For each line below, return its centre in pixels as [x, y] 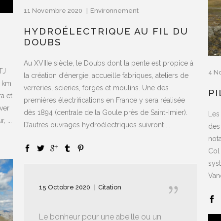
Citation [110, 187]
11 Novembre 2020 [54, 10]
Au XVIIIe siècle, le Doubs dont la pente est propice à [109, 63]
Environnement [114, 10]
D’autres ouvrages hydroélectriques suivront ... [97, 125]
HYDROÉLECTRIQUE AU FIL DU [106, 31]
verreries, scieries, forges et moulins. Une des [96, 88]
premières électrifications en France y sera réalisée [104, 100]
